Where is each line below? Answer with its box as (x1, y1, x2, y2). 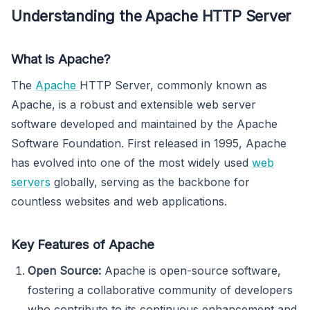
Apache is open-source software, (101, 264, 281, 278)
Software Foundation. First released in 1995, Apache (11, 136, 286, 151)
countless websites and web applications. (11, 194, 227, 209)
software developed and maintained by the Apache (11, 117, 277, 131)
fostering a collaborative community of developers (28, 283, 293, 298)
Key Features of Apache (11, 237, 154, 253)
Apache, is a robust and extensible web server (11, 98, 256, 112)
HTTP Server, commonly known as (80, 78, 267, 93)
